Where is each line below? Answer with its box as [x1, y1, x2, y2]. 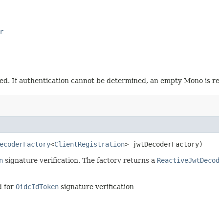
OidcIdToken [16, 182, 59, 191]
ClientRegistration [54, 140, 125, 148]
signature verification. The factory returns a [3, 156, 157, 164]
